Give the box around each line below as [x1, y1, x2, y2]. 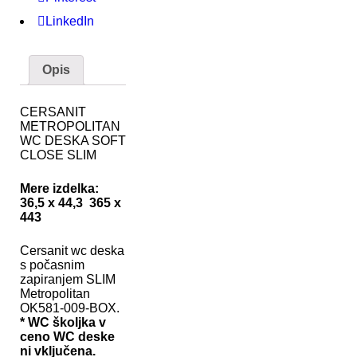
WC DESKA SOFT [20, 134, 126, 148]
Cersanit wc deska [20, 244, 124, 258]
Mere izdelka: [20, 182, 99, 196]
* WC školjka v [20, 316, 106, 330]
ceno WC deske [20, 330, 115, 344]
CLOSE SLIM [20, 148, 96, 163]
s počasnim [20, 258, 84, 273]
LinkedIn [45, 14, 94, 28]
